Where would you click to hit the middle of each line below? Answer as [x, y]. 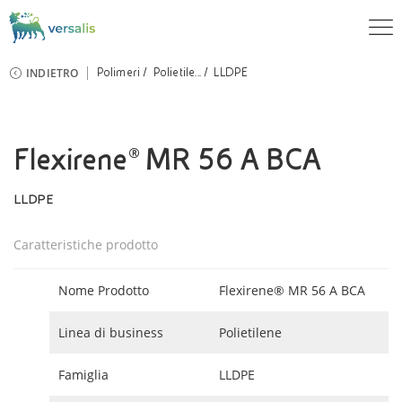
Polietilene [250, 332]
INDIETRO [52, 73]
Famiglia [83, 375]
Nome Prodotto [104, 290]
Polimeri [118, 73]
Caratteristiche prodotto [86, 245]
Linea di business [111, 332]
